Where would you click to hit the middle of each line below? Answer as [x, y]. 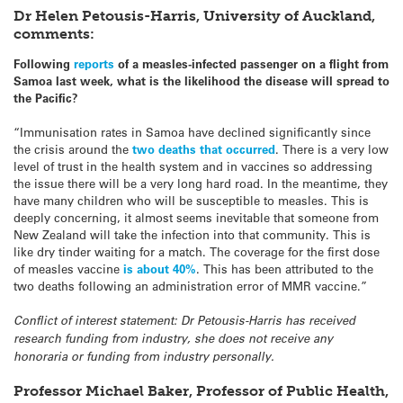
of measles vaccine [68, 268]
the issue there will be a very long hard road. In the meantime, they [201, 183]
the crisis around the [73, 148]
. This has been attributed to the [285, 268]
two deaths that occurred [204, 148]
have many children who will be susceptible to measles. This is [191, 200]
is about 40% [160, 268]
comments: [54, 33]
